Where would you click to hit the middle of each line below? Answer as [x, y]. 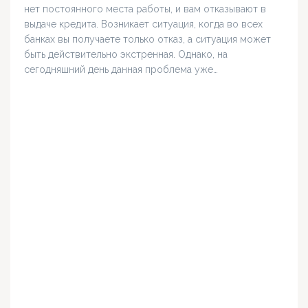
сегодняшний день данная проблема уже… [121, 70]
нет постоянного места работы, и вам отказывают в [145, 9]
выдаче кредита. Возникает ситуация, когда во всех [143, 24]
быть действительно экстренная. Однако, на [126, 55]
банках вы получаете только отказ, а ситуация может [147, 40]
